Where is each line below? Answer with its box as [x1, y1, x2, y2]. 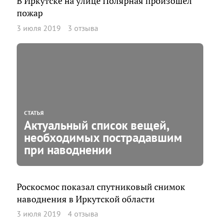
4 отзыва [68, 209, 98, 219]
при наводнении [24, 141, 112, 158]
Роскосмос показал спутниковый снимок [17, 181, 185, 192]
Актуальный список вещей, [24, 117, 168, 133]
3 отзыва [68, 23, 98, 33]
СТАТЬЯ [24, 109, 44, 116]
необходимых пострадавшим [24, 129, 182, 145]
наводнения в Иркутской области [17, 193, 155, 205]
